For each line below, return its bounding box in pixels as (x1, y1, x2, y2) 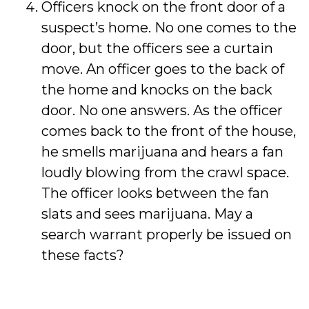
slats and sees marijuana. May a (41, 206, 253, 222)
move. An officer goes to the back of (41, 61, 284, 77)
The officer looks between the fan (41, 185, 269, 201)
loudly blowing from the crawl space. (41, 164, 289, 181)
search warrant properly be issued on (41, 226, 292, 243)
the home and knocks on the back (41, 81, 272, 98)
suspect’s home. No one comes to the (41, 19, 297, 36)
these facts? (41, 247, 124, 263)
